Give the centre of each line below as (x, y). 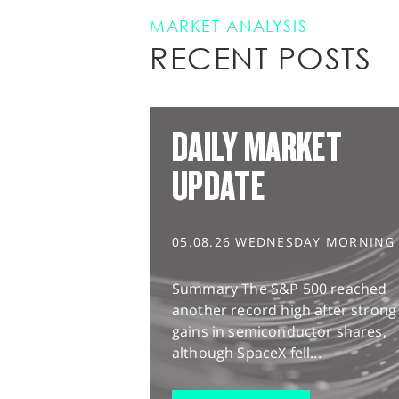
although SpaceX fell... (247, 353)
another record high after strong (285, 310)
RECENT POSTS (261, 58)
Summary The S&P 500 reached (280, 289)
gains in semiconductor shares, (279, 332)
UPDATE (218, 187)
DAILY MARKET (257, 147)
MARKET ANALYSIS (229, 27)
